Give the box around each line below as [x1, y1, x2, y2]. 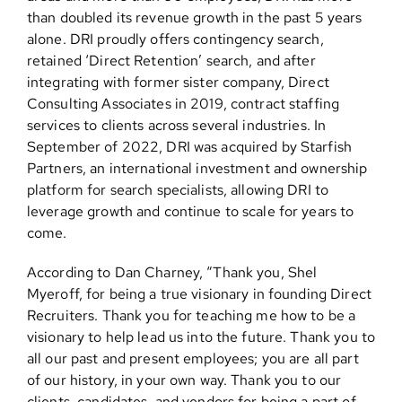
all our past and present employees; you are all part [26, 349, 359, 368]
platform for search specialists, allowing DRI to [26, 180, 329, 199]
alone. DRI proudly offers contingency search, [26, 30, 324, 48]
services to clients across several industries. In [26, 116, 327, 135]
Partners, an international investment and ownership [26, 159, 368, 178]
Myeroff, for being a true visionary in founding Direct [26, 284, 371, 303]
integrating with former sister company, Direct [26, 73, 329, 92]
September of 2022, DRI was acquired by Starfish [26, 137, 353, 156]
